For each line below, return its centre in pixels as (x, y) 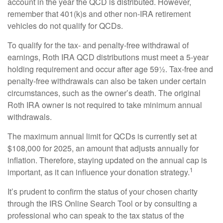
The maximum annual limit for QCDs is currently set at (102, 136)
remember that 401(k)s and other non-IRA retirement (99, 13)
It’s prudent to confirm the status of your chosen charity (103, 191)
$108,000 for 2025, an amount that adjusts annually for (103, 148)
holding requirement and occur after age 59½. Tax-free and (110, 69)
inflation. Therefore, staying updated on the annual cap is (107, 160)
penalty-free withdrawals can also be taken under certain (107, 81)
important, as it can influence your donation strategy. (99, 172)
